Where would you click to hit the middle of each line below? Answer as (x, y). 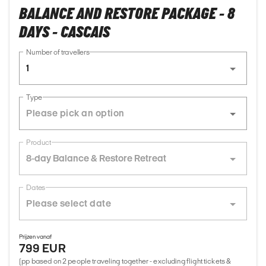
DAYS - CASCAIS (64, 33)
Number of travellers (58, 53)
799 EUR (43, 248)
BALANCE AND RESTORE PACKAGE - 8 (127, 15)
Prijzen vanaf (35, 237)
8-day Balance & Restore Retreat (96, 159)
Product (39, 143)
